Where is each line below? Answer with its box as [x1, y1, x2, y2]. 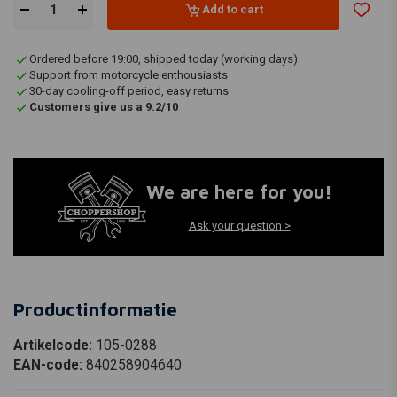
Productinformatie [13, 298, 177, 320]
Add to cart [201, 3, 263, 17]
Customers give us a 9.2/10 [29, 99, 178, 113]
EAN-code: [13, 356, 86, 373]
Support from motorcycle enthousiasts [29, 67, 228, 82]
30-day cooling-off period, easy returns [29, 83, 229, 97]
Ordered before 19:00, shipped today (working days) [29, 51, 298, 66]
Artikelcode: [13, 337, 96, 354]
